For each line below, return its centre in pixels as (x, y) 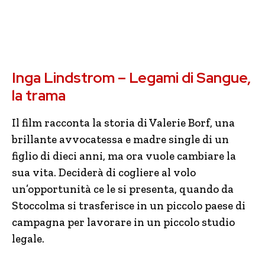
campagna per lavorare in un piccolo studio (123, 222)
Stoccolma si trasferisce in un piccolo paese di (129, 206)
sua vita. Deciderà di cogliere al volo (104, 172)
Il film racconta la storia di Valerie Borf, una (123, 123)
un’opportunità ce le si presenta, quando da (123, 189)
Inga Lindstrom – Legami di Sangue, (131, 78)
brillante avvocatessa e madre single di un (120, 139)
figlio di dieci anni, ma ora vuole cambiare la (124, 156)
